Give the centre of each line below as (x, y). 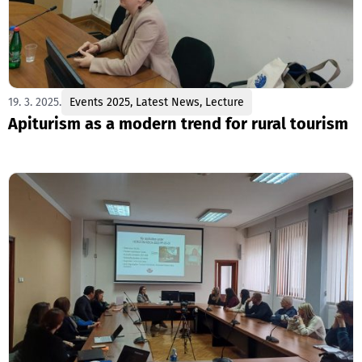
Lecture (225, 102)
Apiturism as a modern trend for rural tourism (178, 123)
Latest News (168, 102)
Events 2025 (100, 102)
